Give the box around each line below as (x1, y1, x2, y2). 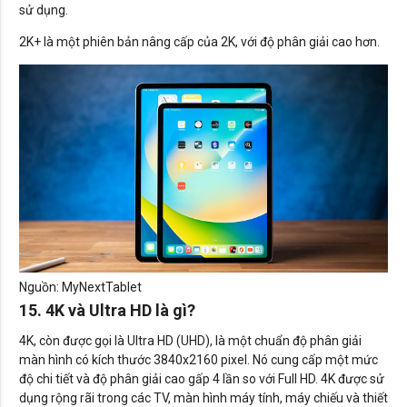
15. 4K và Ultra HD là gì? (19, 300, 195, 320)
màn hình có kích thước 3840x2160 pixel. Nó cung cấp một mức (19, 352, 378, 367)
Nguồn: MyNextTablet (19, 279, 142, 294)
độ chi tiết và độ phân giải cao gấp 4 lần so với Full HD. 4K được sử (19, 371, 384, 386)
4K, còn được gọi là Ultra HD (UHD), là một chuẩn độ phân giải (19, 333, 362, 348)
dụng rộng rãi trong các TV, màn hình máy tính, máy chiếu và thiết (19, 390, 388, 405)
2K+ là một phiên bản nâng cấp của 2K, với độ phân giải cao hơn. (19, 35, 380, 50)
